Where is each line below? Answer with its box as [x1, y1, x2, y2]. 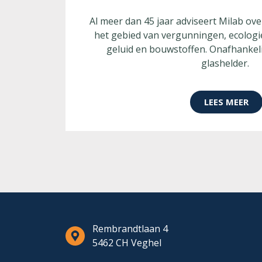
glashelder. [201, 57, 251, 70]
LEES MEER [204, 95, 249, 108]
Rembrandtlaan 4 [92, 222, 168, 236]
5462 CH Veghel [92, 236, 162, 250]
